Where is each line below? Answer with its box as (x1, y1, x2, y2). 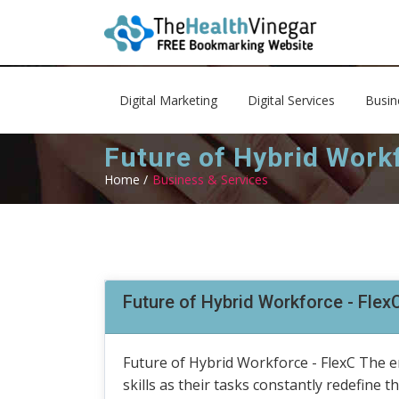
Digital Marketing (119, 92, 217, 109)
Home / (104, 171, 148, 189)
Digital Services (248, 92, 335, 109)
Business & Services (152, 171, 268, 189)
